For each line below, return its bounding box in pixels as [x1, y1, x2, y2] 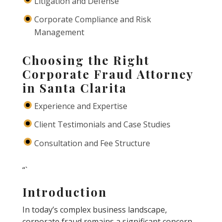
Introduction [22, 183, 107, 200]
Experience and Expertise [34, 101, 127, 112]
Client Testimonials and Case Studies [34, 119, 170, 130]
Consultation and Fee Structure [34, 137, 150, 149]
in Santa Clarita [22, 80, 127, 96]
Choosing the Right [22, 52, 150, 68]
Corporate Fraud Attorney [22, 66, 193, 82]
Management [34, 26, 84, 38]
